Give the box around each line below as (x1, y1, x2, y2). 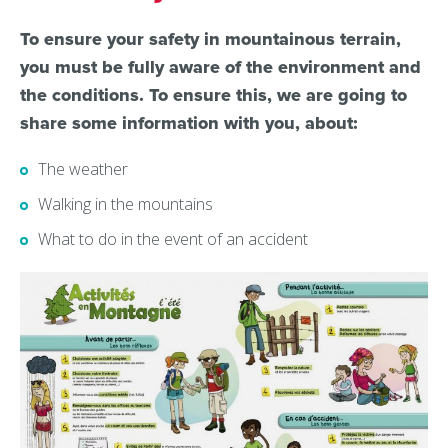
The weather (38, 158, 128, 180)
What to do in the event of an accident (38, 228, 308, 250)
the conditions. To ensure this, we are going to (20, 84, 407, 106)
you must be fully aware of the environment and (20, 56, 421, 78)
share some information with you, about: (20, 112, 358, 134)
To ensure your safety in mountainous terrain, (20, 28, 401, 50)
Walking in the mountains (38, 193, 213, 215)
